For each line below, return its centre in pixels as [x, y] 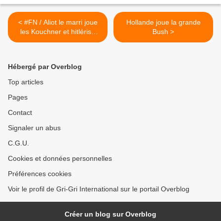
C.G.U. [18, 143]
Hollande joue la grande [163, 22]
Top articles [26, 82]
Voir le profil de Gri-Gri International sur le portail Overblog [99, 189]
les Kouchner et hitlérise [58, 32]
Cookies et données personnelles [60, 159]
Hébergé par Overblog [45, 67]
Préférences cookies [40, 174]
